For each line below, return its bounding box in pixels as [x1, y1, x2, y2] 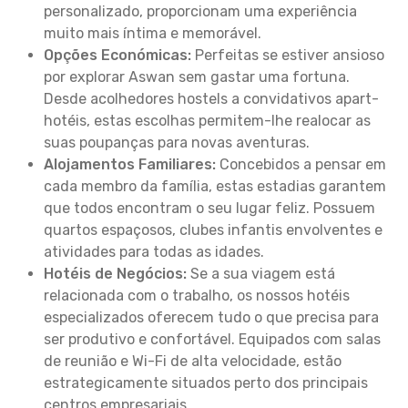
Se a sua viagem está [187, 265, 335, 282]
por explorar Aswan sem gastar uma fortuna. [44, 68, 350, 86]
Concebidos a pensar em [216, 156, 386, 173]
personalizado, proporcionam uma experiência [44, 3, 357, 20]
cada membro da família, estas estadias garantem [44, 178, 386, 195]
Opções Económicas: [44, 46, 191, 64]
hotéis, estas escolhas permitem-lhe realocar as [44, 112, 371, 129]
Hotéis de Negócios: [44, 265, 187, 282]
